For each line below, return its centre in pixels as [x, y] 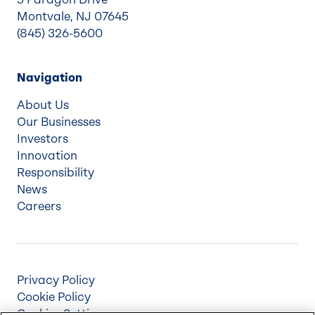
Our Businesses [59, 122]
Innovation [47, 155]
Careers [39, 206]
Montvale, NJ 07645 [73, 16]
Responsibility [56, 172]
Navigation [50, 77]
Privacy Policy [56, 280]
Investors [43, 139]
